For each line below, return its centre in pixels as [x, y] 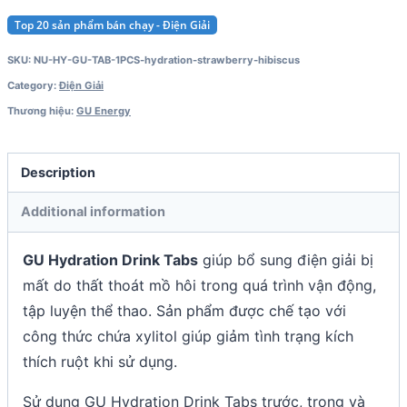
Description [59, 173]
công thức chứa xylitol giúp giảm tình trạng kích [188, 336]
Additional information [94, 212]
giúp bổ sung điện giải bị [286, 259]
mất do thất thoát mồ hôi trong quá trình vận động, [199, 285]
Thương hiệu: [42, 110]
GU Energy [104, 110]
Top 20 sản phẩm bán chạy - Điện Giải [112, 25]
